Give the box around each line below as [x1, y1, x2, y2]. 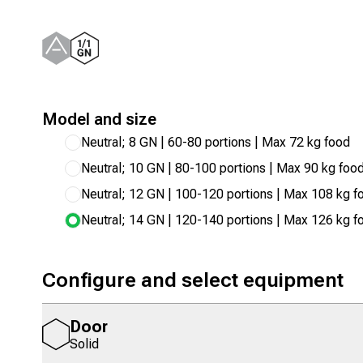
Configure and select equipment [42, 268, 344, 292]
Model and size [42, 109, 156, 129]
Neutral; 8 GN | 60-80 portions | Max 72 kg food [81, 135, 350, 150]
